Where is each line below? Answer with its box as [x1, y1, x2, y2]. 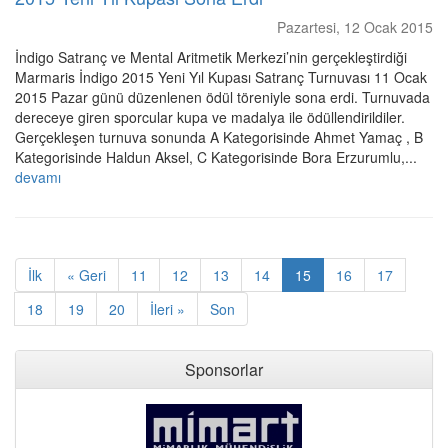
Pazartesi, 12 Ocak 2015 [277, 17, 433, 37]
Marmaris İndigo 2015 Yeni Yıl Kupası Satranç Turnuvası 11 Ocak [15, 67, 427, 87]
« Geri [67, 265, 106, 285]
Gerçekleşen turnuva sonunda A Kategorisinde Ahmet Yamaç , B [15, 127, 423, 147]
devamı [15, 167, 61, 187]
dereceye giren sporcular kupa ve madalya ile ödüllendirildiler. [15, 107, 405, 127]
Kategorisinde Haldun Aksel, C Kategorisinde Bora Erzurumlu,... [15, 147, 417, 167]
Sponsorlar [185, 358, 263, 381]
